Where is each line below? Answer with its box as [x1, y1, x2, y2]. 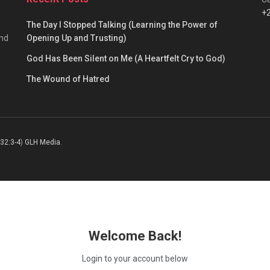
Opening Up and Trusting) [27, 33, 127, 43]
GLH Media [25, 137, 60, 146]
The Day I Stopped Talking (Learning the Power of [27, 19, 218, 30]
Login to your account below [82, 253, 188, 263]
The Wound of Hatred [27, 74, 110, 84]
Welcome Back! [89, 228, 181, 243]
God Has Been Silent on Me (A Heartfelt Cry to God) [27, 53, 225, 63]
